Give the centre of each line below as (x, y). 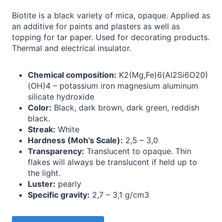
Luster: (42, 184)
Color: (40, 108)
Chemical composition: (72, 75)
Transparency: (56, 151)
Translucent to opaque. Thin (138, 151)
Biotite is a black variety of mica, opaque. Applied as (111, 16)
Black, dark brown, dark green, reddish (125, 108)
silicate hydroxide (61, 97)
